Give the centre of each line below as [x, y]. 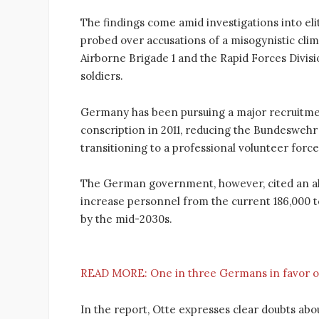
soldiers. [102, 75]
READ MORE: [115, 273]
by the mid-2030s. [126, 219]
